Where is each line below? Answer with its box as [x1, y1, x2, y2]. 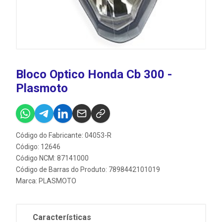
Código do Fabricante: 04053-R [16, 131, 111, 140]
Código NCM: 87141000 [16, 154, 89, 163]
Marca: [16, 177, 39, 185]
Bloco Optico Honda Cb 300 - [16, 67, 172, 82]
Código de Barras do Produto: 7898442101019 [16, 166, 160, 174]
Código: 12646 [16, 143, 60, 151]
